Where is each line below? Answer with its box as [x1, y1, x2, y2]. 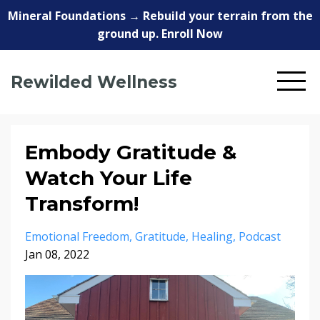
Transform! [25, 191, 139, 216]
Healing [191, 229, 233, 244]
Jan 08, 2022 [25, 246, 89, 262]
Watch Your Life [25, 166, 192, 190]
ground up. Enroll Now [97, 26, 223, 41]
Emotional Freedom [25, 229, 129, 244]
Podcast [239, 229, 281, 244]
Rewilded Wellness [11, 72, 177, 92]
